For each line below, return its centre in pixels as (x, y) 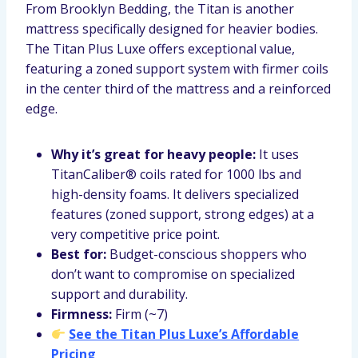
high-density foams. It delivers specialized (175, 194)
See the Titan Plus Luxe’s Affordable (184, 334)
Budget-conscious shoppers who (207, 254)
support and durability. (119, 294)
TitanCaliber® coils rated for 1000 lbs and (176, 174)
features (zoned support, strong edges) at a (183, 214)
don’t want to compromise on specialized (173, 274)
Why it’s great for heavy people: (153, 154)
